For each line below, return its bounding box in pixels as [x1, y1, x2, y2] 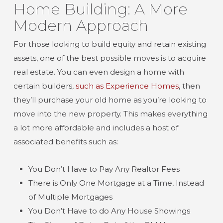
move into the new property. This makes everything [13, 109, 208, 118]
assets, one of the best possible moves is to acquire [13, 53, 206, 63]
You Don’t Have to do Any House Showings [28, 206, 190, 216]
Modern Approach [13, 16, 148, 35]
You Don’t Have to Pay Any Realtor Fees [28, 164, 180, 174]
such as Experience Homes [75, 81, 179, 91]
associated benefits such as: [13, 137, 118, 146]
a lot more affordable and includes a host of [13, 123, 178, 132]
